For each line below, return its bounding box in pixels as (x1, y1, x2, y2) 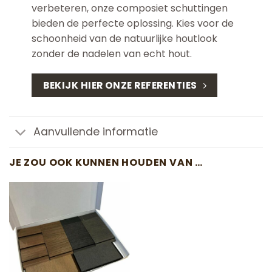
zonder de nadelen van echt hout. (31, 46, 192, 61)
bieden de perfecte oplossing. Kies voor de (31, 16, 234, 30)
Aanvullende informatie (33, 124, 158, 140)
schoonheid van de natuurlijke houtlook (31, 31, 217, 46)
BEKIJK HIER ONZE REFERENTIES (43, 79, 197, 92)
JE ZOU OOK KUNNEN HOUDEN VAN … (9, 155, 203, 169)
